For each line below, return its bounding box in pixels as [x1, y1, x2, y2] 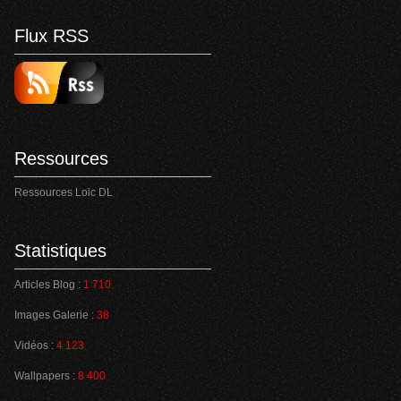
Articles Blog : [14, 278, 83, 292]
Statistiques [14, 241, 107, 261]
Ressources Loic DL [14, 186, 113, 200]
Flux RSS [14, 26, 89, 46]
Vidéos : [14, 339, 56, 353]
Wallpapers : [14, 370, 78, 383]
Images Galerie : [14, 309, 97, 322]
